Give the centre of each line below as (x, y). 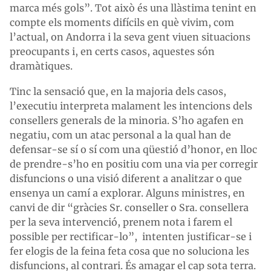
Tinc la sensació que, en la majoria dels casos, (118, 91)
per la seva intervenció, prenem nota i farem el (121, 222)
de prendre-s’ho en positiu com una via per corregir (134, 164)
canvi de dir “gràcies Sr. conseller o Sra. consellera (129, 207)
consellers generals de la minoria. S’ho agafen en (127, 120)
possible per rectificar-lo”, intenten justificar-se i (131, 237)
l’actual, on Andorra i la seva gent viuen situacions (130, 37)
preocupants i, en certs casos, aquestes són (112, 51)
